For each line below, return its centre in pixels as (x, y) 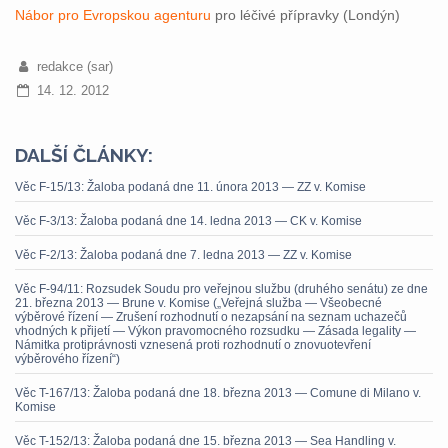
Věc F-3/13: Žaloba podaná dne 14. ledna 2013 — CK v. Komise (188, 221)
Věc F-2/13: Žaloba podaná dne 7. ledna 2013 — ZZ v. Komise (183, 255)
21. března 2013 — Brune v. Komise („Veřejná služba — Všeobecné (198, 303)
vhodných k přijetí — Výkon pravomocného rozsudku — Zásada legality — (215, 331)
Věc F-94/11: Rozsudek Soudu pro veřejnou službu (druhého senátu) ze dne (221, 289)
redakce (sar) (74, 66)
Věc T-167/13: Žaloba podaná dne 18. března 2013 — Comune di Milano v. (218, 393)
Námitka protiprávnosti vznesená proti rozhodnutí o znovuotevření (193, 345)
